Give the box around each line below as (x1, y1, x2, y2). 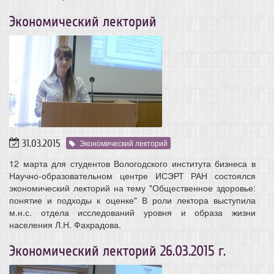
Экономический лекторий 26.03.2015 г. (9, 242, 226, 259)
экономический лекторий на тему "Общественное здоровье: (9, 181, 256, 194)
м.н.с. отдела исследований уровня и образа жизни (9, 206, 256, 218)
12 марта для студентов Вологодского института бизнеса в (9, 157, 256, 169)
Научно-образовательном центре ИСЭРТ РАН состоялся (9, 169, 256, 182)
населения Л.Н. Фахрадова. (9, 218, 124, 231)
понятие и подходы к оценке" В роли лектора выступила (9, 193, 256, 206)
